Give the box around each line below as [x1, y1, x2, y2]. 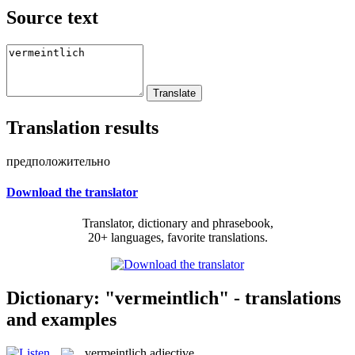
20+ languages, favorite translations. [87, 231, 268, 245]
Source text [6, 6, 98, 28]
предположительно [6, 154, 110, 168]
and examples [6, 308, 116, 330]
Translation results [6, 116, 158, 138]
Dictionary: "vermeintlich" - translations [6, 287, 341, 308]
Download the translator [6, 185, 138, 199]
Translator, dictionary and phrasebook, [82, 216, 273, 231]
